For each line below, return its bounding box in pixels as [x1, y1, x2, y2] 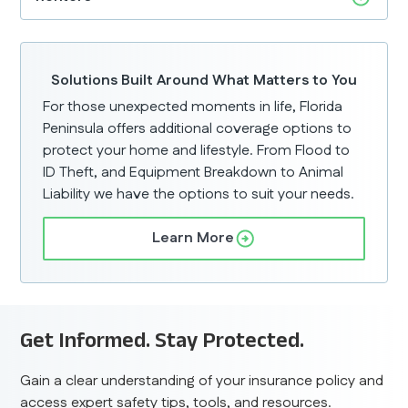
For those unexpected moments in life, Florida [43, 96, 343, 117]
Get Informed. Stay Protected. [20, 326, 305, 352]
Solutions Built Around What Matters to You [51, 69, 357, 91]
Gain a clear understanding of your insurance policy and [20, 370, 384, 392]
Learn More [152, 227, 234, 249]
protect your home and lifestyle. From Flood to [43, 139, 351, 161]
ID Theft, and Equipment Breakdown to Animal [43, 161, 344, 183]
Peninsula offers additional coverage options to [43, 117, 352, 139]
